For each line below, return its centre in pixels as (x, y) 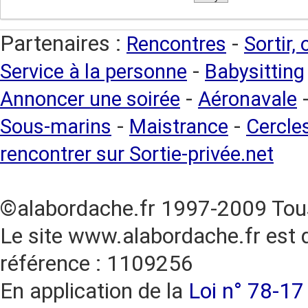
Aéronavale (247, 99)
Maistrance (179, 126)
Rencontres (176, 44)
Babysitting (255, 71)
